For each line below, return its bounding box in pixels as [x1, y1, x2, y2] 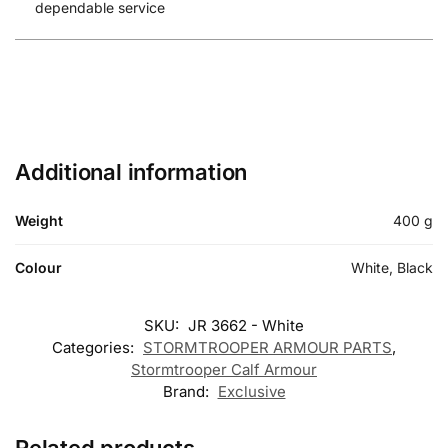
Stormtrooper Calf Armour [131, 359, 317, 379]
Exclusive [217, 381, 286, 401]
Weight [15, 211, 63, 229]
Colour [15, 258, 62, 276]
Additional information [15, 158, 248, 185]
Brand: [162, 381, 213, 401]
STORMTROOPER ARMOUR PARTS [143, 337, 392, 357]
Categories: [52, 337, 138, 357]
